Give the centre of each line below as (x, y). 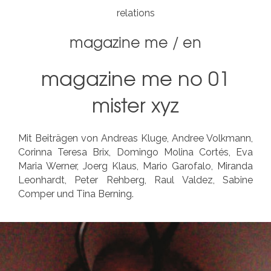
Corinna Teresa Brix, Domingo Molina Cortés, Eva (135, 152)
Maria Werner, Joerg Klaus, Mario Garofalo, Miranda (135, 166)
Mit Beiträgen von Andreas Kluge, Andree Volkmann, (135, 138)
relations (135, 13)
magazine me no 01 (135, 78)
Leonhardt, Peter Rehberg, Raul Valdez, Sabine (135, 180)
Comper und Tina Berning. (76, 194)
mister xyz (135, 105)
